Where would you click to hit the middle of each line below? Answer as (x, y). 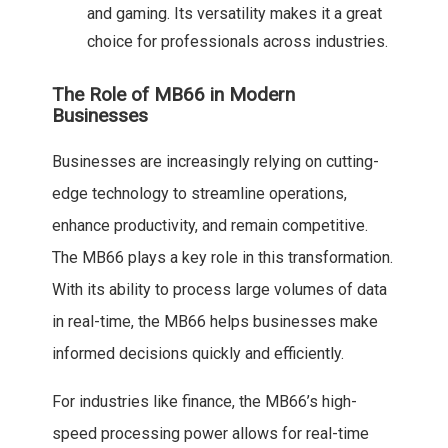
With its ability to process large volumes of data (219, 290)
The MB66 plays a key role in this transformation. (222, 258)
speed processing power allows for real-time (210, 434)
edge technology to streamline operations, (199, 194)
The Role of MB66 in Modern (173, 95)
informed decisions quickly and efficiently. (197, 354)
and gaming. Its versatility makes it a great (234, 14)
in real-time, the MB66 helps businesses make (214, 322)
